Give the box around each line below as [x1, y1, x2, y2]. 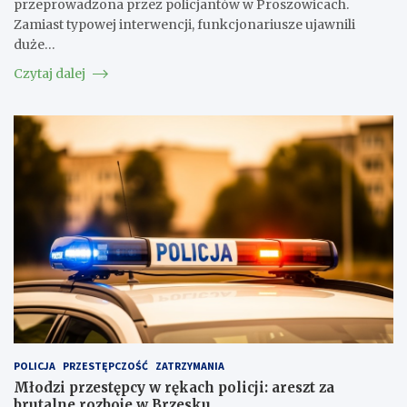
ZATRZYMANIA [155, 358, 224, 372]
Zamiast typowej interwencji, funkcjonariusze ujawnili [14, 15, 355, 33]
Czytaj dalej [14, 65, 88, 82]
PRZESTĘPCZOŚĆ [63, 358, 148, 372]
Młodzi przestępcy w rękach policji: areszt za [14, 378, 334, 396]
